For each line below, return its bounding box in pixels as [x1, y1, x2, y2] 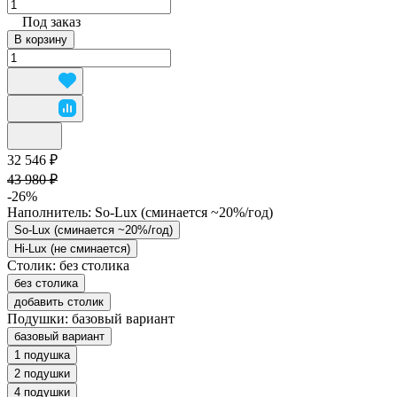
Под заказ [22, 13, 81, 29]
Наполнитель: [7, 204, 95, 220]
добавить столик [14, 294, 104, 308]
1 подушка [14, 347, 70, 362]
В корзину [14, 32, 67, 46]
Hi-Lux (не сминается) [14, 241, 130, 255]
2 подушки [14, 366, 70, 380]
